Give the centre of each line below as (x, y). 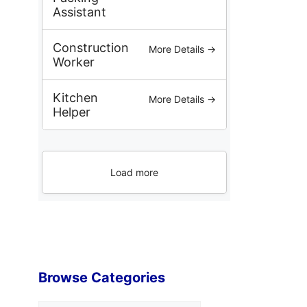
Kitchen (75, 97)
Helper (72, 112)
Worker (74, 62)
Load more (134, 172)
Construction (91, 47)
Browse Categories (102, 277)
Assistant (79, 12)
